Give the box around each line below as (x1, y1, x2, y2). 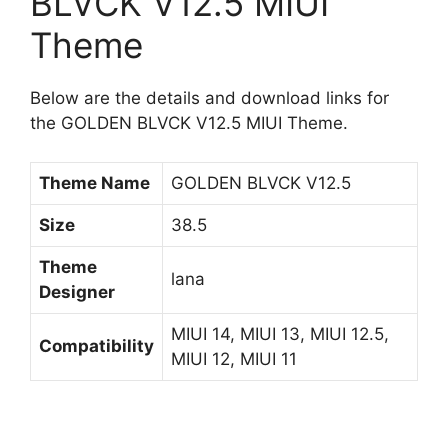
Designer (39, 281, 115, 302)
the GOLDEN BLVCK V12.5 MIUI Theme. (30, 113, 348, 134)
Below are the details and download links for (30, 88, 389, 109)
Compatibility (39, 335, 154, 356)
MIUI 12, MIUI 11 (171, 348, 297, 369)
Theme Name (39, 172, 150, 193)
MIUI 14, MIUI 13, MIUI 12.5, (171, 323, 389, 344)
